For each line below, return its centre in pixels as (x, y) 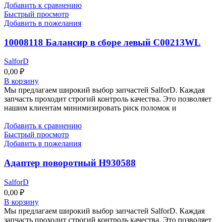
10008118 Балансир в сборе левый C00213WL (102, 42)
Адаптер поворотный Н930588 (70, 163)
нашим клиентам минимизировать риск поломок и (90, 108)
